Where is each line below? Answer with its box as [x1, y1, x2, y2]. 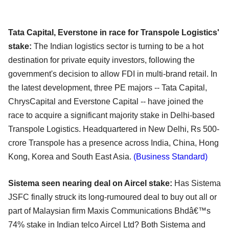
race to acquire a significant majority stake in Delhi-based [8, 111, 215, 120]
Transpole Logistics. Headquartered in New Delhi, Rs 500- [8, 125, 219, 134]
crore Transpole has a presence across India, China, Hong [8, 139, 219, 148]
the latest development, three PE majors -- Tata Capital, [8, 83, 207, 93]
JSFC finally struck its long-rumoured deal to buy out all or [8, 193, 217, 202]
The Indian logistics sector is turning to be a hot [32, 42, 203, 51]
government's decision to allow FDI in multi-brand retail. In [8, 70, 217, 79]
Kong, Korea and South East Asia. [8, 152, 131, 162]
